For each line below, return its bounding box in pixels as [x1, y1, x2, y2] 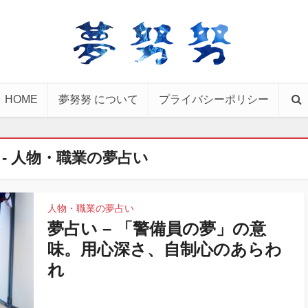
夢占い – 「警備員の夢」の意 [47, 219, 266, 238]
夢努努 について [58, 93, 138, 105]
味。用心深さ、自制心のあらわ [47, 240, 282, 258]
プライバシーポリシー [159, 93, 269, 105]
